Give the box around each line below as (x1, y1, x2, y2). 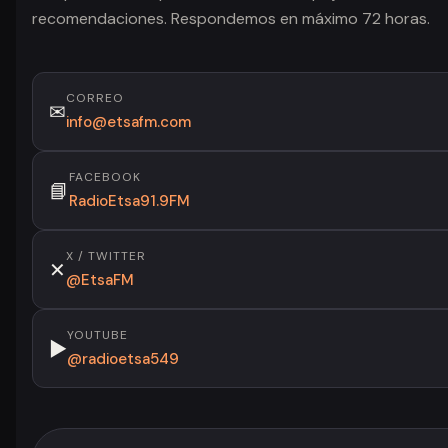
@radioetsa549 (67, 349, 179, 369)
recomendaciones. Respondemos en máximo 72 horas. (32, 8, 430, 29)
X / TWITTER (66, 248, 146, 264)
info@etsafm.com (66, 112, 191, 132)
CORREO (66, 90, 124, 106)
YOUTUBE (67, 327, 128, 343)
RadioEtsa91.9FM (69, 191, 190, 211)
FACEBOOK (69, 169, 141, 185)
